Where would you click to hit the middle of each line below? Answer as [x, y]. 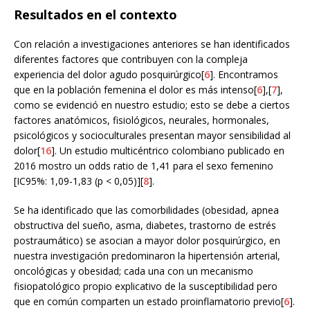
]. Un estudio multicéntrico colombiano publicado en [168, 151]
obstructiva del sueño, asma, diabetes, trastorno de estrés [145, 225]
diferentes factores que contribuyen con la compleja [131, 59]
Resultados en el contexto [95, 15]
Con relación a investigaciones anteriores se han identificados [152, 44]
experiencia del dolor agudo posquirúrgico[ [109, 74]
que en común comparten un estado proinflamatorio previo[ [149, 301]
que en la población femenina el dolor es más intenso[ [135, 90]
